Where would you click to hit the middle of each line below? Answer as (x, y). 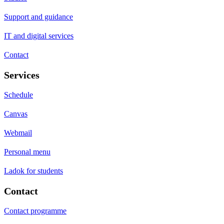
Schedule (18, 94)
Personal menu (27, 151)
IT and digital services (39, 35)
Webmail (18, 132)
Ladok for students (33, 170)
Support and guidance (38, 16)
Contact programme (35, 210)
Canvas (16, 113)
